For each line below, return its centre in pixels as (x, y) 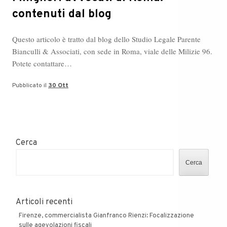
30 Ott (58, 85)
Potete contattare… (42, 64)
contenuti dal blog (62, 15)
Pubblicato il (30, 85)
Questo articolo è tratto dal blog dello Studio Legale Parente (106, 39)
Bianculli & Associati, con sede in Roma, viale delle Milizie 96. (112, 51)
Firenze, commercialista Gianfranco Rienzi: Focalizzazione (106, 216)
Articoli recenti (44, 202)
